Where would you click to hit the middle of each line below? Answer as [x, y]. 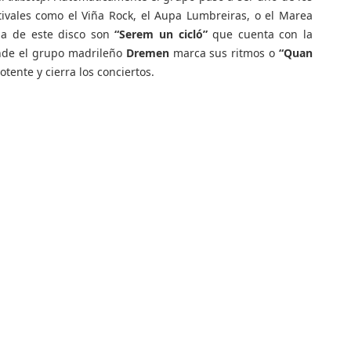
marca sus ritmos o [224, 53]
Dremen [147, 53]
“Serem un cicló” [164, 34]
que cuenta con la [263, 34]
